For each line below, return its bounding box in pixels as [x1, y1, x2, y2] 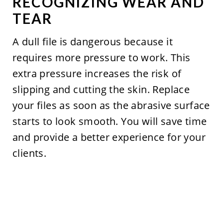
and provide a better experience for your [12, 130, 206, 144]
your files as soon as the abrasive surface [12, 99, 210, 112]
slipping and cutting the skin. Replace [12, 83, 190, 97]
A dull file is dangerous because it [12, 35, 173, 49]
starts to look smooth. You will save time [12, 114, 207, 128]
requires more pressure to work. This [12, 51, 191, 65]
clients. [12, 146, 47, 160]
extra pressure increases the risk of [12, 67, 182, 81]
